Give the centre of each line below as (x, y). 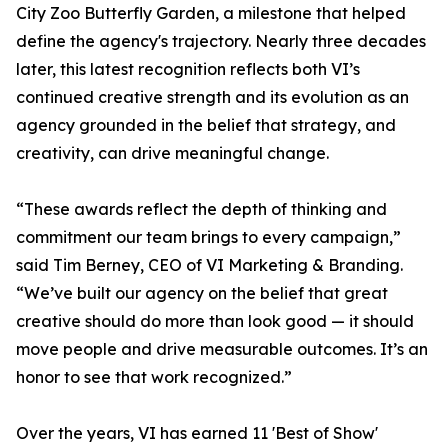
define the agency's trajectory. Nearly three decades (221, 41)
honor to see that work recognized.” (154, 377)
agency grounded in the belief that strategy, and (206, 125)
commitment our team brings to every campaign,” (208, 237)
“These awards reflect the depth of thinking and (201, 209)
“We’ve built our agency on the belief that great (202, 293)
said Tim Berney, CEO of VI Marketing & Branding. (209, 265)
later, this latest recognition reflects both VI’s (188, 69)
